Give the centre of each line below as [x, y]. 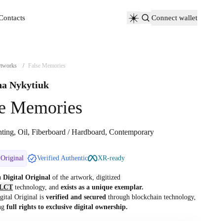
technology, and [37, 187]
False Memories [47, 66]
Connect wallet [174, 18]
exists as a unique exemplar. [102, 187]
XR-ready [111, 158]
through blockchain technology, [151, 197]
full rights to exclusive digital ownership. [67, 207]
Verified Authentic [62, 158]
